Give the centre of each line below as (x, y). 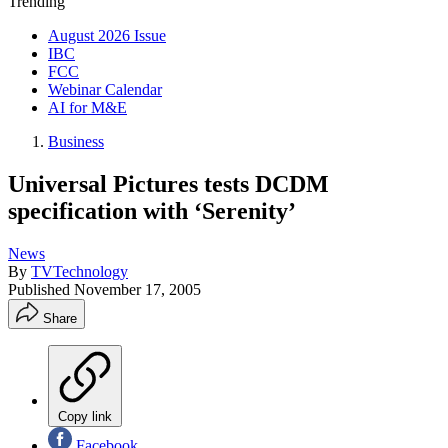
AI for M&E (87, 107)
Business (76, 141)
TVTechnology (79, 271)
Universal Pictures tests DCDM (168, 183)
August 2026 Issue (107, 35)
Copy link (85, 416)
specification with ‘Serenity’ (152, 210)
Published (41, 289)
